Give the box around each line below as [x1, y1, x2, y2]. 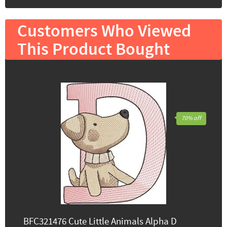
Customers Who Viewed [17, 20, 191, 43]
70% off [181, 114, 201, 122]
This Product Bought [17, 38, 170, 61]
